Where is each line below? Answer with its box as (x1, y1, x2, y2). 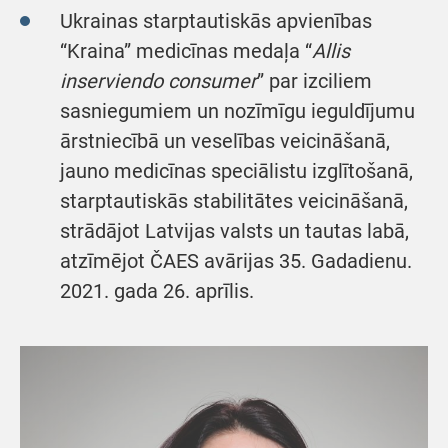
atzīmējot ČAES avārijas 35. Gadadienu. (60, 249, 412, 273)
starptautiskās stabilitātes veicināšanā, (60, 189, 408, 213)
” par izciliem (257, 69, 372, 93)
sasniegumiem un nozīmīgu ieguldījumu (60, 99, 415, 123)
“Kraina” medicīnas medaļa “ (60, 39, 312, 63)
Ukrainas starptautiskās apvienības (60, 9, 372, 33)
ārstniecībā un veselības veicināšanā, (60, 129, 390, 153)
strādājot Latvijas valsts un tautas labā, (60, 219, 409, 243)
